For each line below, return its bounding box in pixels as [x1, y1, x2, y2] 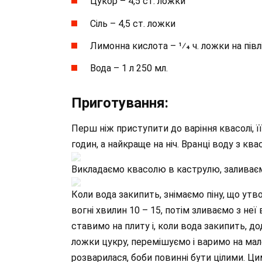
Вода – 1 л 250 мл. [90, 62, 168, 74]
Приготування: [71, 94, 168, 111]
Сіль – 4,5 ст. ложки [90, 18, 175, 29]
